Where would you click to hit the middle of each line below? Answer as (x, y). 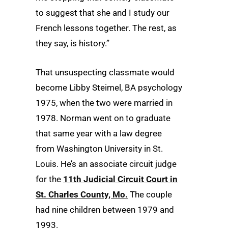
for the (49, 179)
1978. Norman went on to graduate (103, 118)
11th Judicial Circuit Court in (120, 179)
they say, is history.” (73, 44)
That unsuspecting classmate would (105, 73)
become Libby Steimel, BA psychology (109, 88)
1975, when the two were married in (104, 103)
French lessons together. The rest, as (106, 28)
